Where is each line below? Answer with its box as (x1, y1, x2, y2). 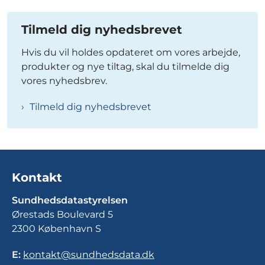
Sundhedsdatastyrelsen (12, 195, 128, 206)
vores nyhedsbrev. (21, 75, 109, 86)
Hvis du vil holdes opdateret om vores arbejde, (21, 47, 240, 58)
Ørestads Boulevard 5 (12, 209, 113, 221)
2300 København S (12, 223, 101, 235)
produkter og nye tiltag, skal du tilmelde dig (21, 61, 230, 72)
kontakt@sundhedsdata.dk (23, 249, 154, 261)
